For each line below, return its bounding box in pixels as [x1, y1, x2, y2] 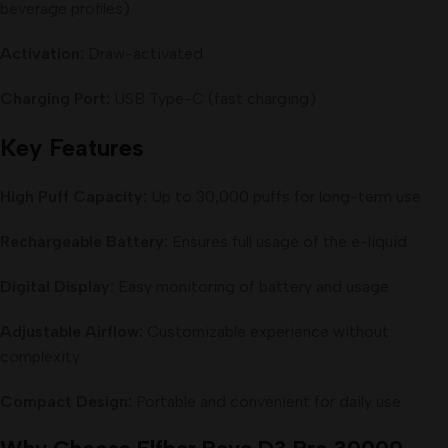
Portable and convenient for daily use [132, 391, 401, 411]
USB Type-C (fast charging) [110, 88, 316, 108]
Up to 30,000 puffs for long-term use [147, 186, 421, 206]
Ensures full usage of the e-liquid [168, 231, 407, 251]
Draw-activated [84, 43, 203, 63]
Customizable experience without [143, 321, 389, 341]
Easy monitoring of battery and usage [114, 276, 389, 296]
